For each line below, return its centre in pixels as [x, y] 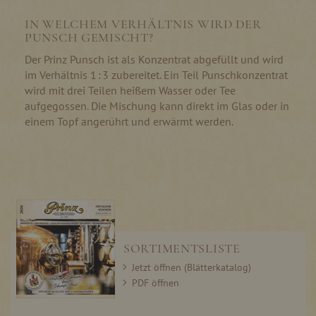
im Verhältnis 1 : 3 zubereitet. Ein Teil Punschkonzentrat [156, 74]
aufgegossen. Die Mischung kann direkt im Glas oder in [157, 105]
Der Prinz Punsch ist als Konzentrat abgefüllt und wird [154, 59]
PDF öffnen [156, 282]
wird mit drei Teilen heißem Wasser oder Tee [130, 90]
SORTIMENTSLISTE [182, 248]
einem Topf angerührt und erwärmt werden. [129, 121]
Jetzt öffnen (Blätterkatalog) [192, 267]
